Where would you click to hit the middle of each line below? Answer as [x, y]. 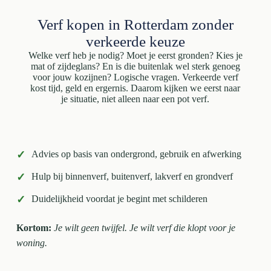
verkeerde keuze [135, 41]
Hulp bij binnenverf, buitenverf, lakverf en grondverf [132, 176]
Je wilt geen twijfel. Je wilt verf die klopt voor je [144, 228]
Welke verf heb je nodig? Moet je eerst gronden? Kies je [135, 55]
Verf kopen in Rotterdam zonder [135, 24]
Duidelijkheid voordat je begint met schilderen [119, 199]
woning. [31, 243]
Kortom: [34, 228]
